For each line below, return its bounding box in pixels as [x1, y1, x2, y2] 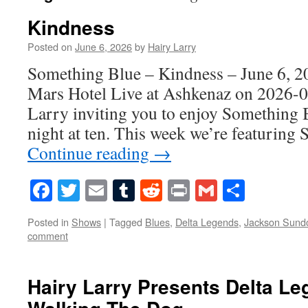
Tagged [109, 214, 142, 230]
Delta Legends [175, 214, 239, 230]
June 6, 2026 [75, 39, 132, 54]
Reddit [162, 175, 220, 206]
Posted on [27, 39, 72, 54]
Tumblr [135, 175, 199, 206]
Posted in [27, 214, 69, 230]
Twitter [80, 175, 143, 206]
